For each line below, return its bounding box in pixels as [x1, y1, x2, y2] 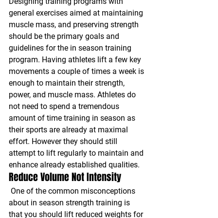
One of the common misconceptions [11, 186, 137, 196]
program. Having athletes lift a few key [9, 55, 143, 65]
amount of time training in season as [9, 113, 137, 123]
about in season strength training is [9, 198, 132, 208]
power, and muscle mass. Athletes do [9, 90, 138, 100]
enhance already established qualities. [9, 160, 140, 170]
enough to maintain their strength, [9, 78, 127, 88]
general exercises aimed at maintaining [9, 8, 145, 18]
